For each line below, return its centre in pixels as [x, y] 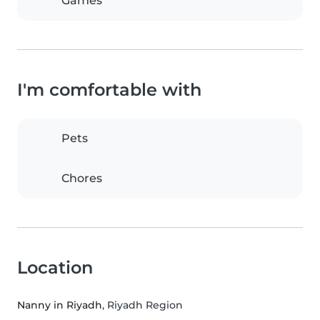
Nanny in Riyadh [60, 305]
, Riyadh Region [142, 305]
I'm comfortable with [109, 90]
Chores [82, 179]
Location [55, 268]
